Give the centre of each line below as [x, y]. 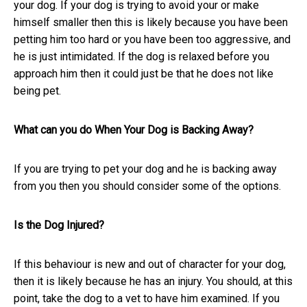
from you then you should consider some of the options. [147, 186]
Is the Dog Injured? [59, 225]
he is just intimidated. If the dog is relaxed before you [142, 57]
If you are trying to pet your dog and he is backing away [145, 169]
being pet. [37, 91]
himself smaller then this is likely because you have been [151, 23]
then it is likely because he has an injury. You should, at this [153, 282]
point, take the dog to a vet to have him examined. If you [147, 299]
